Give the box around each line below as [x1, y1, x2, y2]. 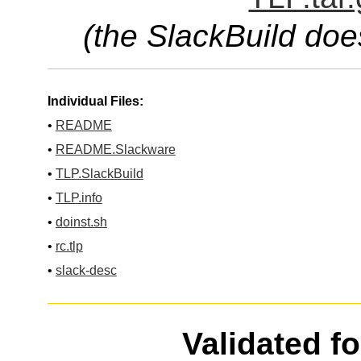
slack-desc [55, 263, 117, 278]
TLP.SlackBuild [55, 167, 143, 181]
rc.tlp [55, 239, 83, 254]
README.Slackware [55, 143, 176, 157]
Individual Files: [47, 94, 143, 109]
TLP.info [55, 191, 102, 205]
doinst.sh [55, 215, 107, 230]
